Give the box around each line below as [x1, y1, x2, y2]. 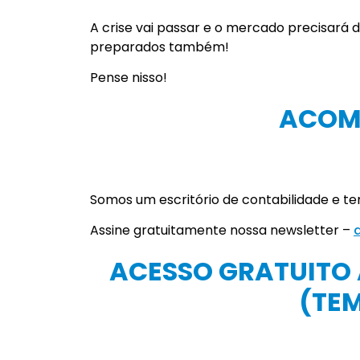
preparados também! [90, 37, 229, 56]
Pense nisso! [90, 68, 167, 88]
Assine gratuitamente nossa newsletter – [90, 221, 354, 240]
